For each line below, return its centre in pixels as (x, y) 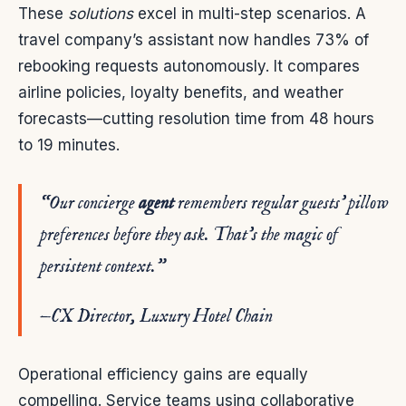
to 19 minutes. (69, 145)
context (128, 266)
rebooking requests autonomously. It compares (189, 66)
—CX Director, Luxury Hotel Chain (156, 316)
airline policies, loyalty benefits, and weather (181, 92)
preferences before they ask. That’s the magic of (189, 235)
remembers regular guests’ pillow (281, 203)
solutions (101, 13)
